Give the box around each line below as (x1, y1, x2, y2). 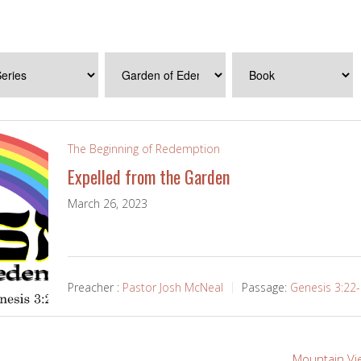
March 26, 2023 (68, 196, 148, 212)
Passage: (242, 280, 288, 296)
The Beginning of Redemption (68, 141, 221, 157)
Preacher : (68, 280, 120, 296)
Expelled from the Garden (68, 164, 230, 190)
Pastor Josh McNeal (122, 280, 224, 296)
